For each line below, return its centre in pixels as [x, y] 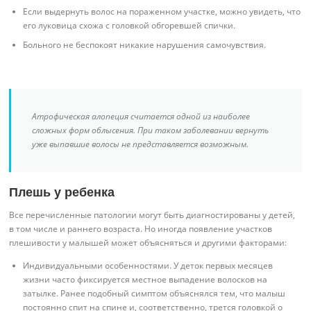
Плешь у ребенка [62, 192]
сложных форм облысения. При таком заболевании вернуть [151, 130]
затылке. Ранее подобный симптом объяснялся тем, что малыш [154, 293]
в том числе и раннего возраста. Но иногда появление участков [141, 228]
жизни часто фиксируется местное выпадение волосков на [145, 279]
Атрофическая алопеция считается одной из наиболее [141, 116]
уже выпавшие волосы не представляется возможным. [141, 144]
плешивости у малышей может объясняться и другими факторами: [148, 242]
